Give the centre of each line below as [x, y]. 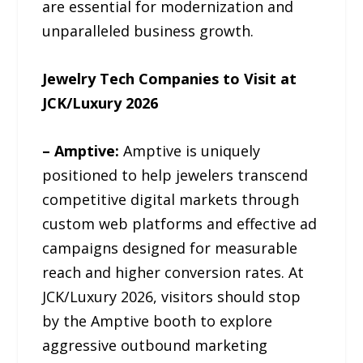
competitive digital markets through [171, 199]
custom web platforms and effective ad [180, 223]
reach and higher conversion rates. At [173, 272]
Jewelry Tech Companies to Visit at [170, 78]
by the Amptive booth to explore [158, 320]
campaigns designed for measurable [170, 248]
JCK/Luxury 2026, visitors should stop [172, 296]
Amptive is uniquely [190, 150]
